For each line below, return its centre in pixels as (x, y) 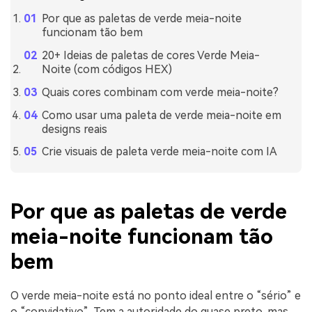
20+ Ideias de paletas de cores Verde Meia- (150, 56)
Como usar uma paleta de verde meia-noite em (161, 115)
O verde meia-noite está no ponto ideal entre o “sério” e (156, 296)
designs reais (74, 129)
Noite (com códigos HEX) (107, 70)
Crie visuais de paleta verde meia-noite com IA (159, 152)
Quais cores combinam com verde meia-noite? (160, 92)
